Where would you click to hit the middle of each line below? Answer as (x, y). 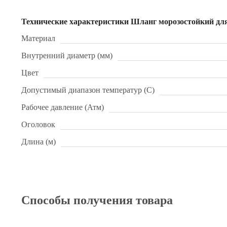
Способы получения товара (97, 200)
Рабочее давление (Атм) (63, 107)
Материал (38, 38)
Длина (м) (39, 142)
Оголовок (38, 124)
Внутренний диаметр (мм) (67, 55)
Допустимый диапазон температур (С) (88, 90)
